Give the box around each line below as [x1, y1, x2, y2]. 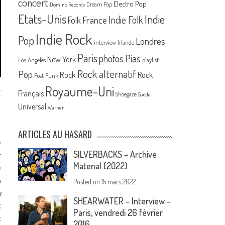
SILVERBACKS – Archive [73, 149, 157, 160]
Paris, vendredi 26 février [73, 207, 163, 218]
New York [47, 54, 76, 65]
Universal [18, 101, 47, 112]
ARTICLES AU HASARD [18, 128, 92, 141]
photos [99, 52, 124, 65]
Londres [136, 35, 166, 48]
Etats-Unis [18, 11, 67, 27]
